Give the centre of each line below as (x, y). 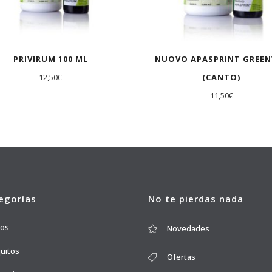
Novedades (188, 229)
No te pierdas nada (196, 199)
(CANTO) (222, 77)
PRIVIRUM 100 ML (50, 59)
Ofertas (181, 257)
